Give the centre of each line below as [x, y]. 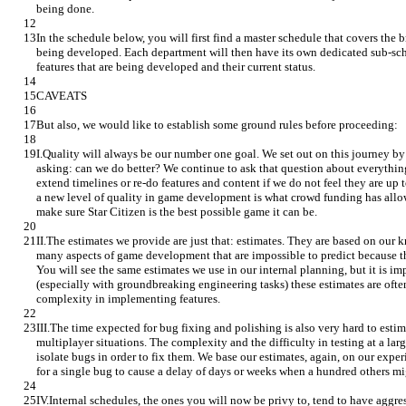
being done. [65, 9]
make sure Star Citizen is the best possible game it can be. [177, 212]
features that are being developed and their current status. [176, 67]
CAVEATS [62, 96]
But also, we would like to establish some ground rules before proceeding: [217, 125]
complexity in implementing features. [128, 299]
